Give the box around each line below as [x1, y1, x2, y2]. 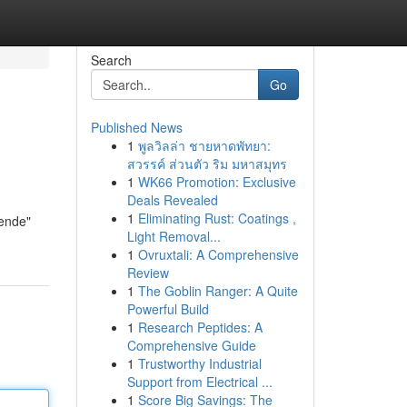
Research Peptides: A [137, 318, 263, 336]
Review [126, 263, 169, 282]
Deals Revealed [126, 191, 218, 209]
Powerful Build [126, 300, 209, 318]
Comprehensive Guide [126, 336, 256, 354]
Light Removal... [126, 227, 221, 245]
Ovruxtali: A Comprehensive [137, 245, 299, 263]
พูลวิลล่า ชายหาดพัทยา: [137, 136, 271, 154]
